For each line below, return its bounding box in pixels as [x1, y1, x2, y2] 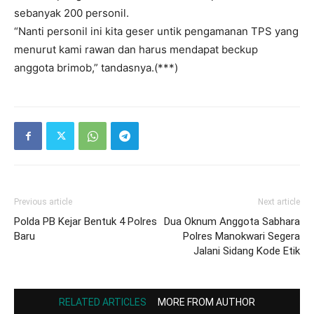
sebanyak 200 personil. [14, 6, 129, 20]
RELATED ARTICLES [59, 296, 146, 308]
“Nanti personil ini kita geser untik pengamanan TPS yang [14, 25, 299, 38]
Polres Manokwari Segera [183, 230, 300, 243]
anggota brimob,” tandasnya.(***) [14, 61, 178, 74]
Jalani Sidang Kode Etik [193, 245, 300, 257]
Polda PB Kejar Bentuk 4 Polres [14, 215, 157, 228]
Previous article [14, 197, 72, 207]
